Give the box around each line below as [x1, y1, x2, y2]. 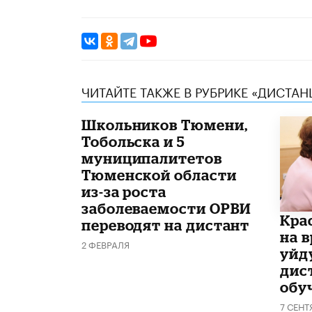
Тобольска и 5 [81, 133, 185, 150]
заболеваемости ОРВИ [81, 200, 251, 217]
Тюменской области [81, 166, 237, 184]
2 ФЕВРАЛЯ [81, 237, 130, 251]
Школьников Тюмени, [81, 116, 248, 134]
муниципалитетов [81, 150, 222, 167]
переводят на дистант [81, 217, 250, 234]
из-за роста [81, 183, 167, 201]
